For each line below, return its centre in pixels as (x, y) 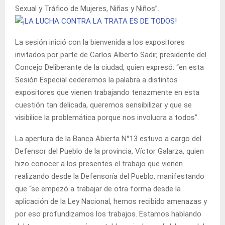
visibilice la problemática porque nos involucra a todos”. (107, 117)
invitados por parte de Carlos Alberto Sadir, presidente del (111, 54)
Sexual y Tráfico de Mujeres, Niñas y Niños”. (87, 8)
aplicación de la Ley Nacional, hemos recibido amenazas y (111, 201)
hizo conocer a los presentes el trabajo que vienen (99, 163)
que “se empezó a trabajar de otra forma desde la (98, 189)
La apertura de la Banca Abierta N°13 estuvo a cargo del (108, 138)
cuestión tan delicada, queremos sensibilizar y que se (103, 105)
